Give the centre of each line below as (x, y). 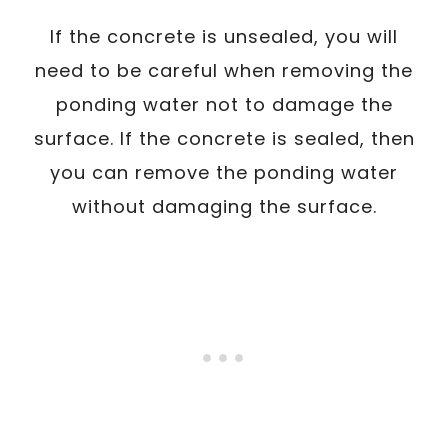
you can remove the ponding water (224, 172)
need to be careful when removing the (224, 70)
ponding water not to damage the (224, 104)
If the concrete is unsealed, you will (224, 36)
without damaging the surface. (224, 206)
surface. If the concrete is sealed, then (224, 138)
